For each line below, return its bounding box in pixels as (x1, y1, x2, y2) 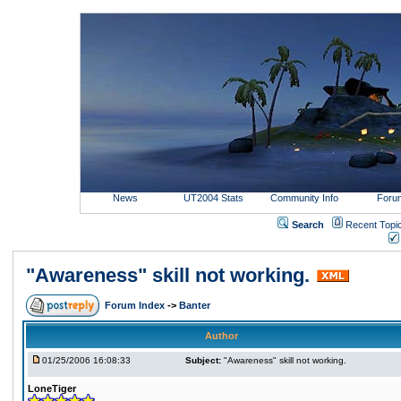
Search (292, 219, 324, 230)
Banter (179, 300, 210, 311)
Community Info (270, 192, 338, 203)
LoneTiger (28, 383, 76, 394)
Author (205, 330, 238, 341)
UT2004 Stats (183, 192, 246, 203)
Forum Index (105, 300, 167, 311)
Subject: (185, 355, 221, 365)
